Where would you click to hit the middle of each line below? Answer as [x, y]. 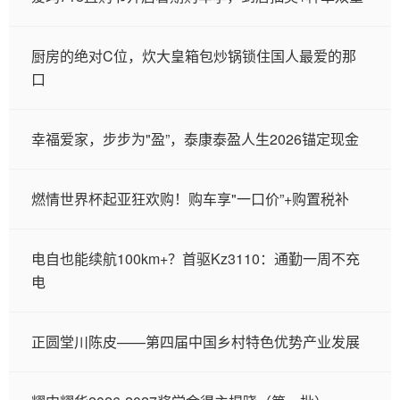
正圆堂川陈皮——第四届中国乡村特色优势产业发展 [196, 342]
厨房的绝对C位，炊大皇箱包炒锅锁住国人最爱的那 [194, 56]
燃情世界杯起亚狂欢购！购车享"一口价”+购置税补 [190, 199]
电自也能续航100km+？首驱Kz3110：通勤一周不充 [196, 258]
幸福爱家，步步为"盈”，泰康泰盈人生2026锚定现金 [195, 139]
